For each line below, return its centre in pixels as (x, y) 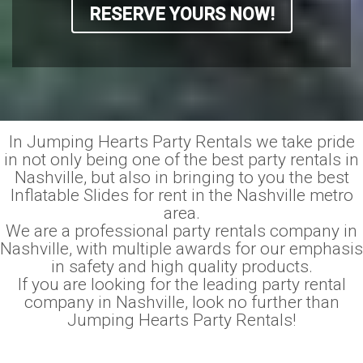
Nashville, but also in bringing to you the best (181, 177)
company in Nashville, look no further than (181, 302)
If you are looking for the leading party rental (181, 284)
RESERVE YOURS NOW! (181, 14)
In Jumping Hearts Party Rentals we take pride (181, 142)
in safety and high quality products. (181, 267)
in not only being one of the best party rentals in (181, 160)
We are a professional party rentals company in (181, 231)
